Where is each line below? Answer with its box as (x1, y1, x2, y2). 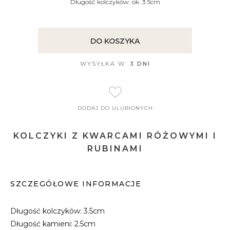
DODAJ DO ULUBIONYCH (77, 105, 153, 111)
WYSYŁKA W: (80, 60, 130, 67)
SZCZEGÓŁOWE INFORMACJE (10, 179, 141, 188)
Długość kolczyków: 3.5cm (10, 206, 105, 216)
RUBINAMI (87, 144, 143, 154)
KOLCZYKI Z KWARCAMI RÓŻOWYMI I (13, 131, 217, 141)
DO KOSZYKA (90, 36, 140, 46)
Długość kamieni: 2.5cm (10, 219, 95, 228)
